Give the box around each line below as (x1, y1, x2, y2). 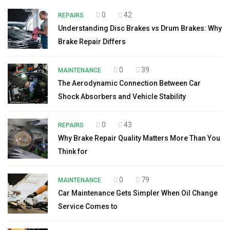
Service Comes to (58, 202, 118, 210)
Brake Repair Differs (58, 37, 126, 46)
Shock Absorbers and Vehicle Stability (58, 92, 186, 101)
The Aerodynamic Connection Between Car (58, 79, 201, 87)
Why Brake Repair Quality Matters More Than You (58, 133, 220, 142)
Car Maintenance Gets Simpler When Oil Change (58, 188, 218, 197)
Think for (58, 147, 88, 156)
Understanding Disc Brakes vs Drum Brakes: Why (58, 24, 222, 32)
